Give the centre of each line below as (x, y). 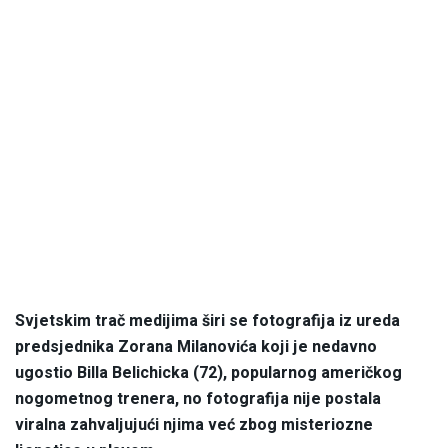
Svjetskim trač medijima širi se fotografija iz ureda (207, 320)
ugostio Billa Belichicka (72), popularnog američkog (208, 372)
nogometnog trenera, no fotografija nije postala (198, 398)
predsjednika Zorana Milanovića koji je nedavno (196, 346)
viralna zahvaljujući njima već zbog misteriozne (194, 424)
